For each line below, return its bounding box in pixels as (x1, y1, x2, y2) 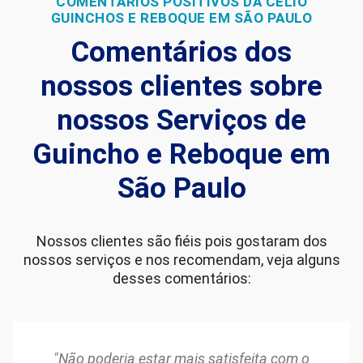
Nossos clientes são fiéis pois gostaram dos (36, 232, 327, 250)
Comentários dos (71, 35, 292, 69)
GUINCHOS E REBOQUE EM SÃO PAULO (50, 9, 313, 26)
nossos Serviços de (57, 103, 306, 137)
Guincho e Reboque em (32, 137, 331, 171)
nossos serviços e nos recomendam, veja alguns (23, 250, 340, 268)
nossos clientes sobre (41, 69, 322, 103)
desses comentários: (112, 269, 251, 287)
